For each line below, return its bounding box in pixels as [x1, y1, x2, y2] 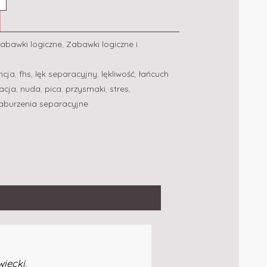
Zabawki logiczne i [66, 38, 138, 49]
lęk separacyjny [35, 68, 97, 79]
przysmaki [66, 83, 105, 94]
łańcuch [139, 68, 169, 79]
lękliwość [101, 68, 135, 79]
